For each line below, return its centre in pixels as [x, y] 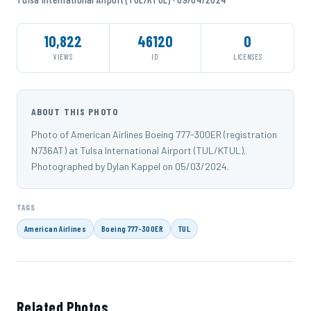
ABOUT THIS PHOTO [75, 112]
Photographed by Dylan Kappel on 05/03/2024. [130, 167]
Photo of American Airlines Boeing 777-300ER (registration [154, 135]
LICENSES [248, 57]
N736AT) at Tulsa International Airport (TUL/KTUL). [138, 151]
